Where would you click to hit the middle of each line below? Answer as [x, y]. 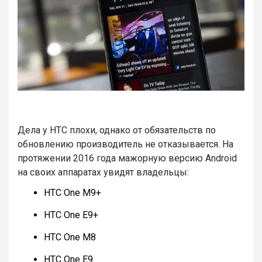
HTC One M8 [70, 237]
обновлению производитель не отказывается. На [125, 144]
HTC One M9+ [73, 193]
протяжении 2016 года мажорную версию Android [127, 158]
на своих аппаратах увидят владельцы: [103, 173]
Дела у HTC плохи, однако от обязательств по [117, 130]
